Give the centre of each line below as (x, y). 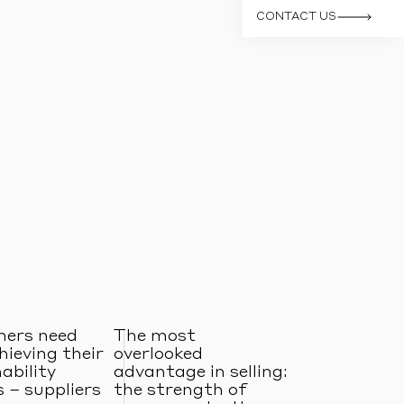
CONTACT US (296, 17)
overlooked (158, 354)
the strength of (180, 390)
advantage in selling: (200, 372)
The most (154, 336)
